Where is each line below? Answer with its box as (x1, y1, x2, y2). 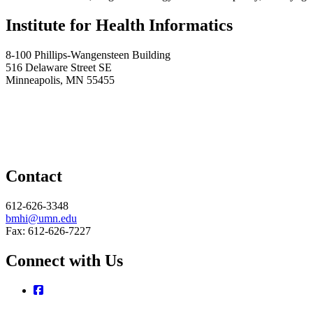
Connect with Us (6, 252, 123, 270)
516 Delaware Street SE (6, 61, 112, 73)
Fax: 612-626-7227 (6, 225, 91, 238)
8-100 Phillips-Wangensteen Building (6, 48, 170, 61)
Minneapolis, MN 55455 (6, 73, 115, 86)
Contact (6, 167, 62, 186)
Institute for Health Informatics (6, 15, 233, 34)
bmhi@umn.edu (6, 212, 77, 225)
